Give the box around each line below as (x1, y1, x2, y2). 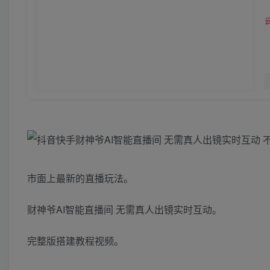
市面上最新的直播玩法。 (27, 171, 133, 186)
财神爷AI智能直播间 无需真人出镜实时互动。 (27, 202, 222, 217)
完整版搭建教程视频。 (27, 234, 124, 248)
